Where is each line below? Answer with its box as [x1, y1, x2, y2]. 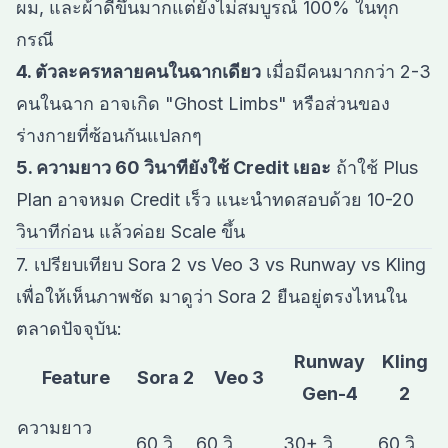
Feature [41, 367, 110, 388]
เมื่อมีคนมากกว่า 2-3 [261, 61, 431, 82]
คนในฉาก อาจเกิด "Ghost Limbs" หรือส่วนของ [16, 93, 390, 114]
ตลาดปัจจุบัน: [16, 318, 122, 339]
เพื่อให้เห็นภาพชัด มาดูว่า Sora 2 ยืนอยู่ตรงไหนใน [16, 286, 407, 307]
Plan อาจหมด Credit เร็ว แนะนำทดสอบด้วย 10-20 [16, 189, 414, 210]
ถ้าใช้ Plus [331, 157, 418, 178]
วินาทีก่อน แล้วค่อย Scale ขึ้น [16, 221, 245, 242]
